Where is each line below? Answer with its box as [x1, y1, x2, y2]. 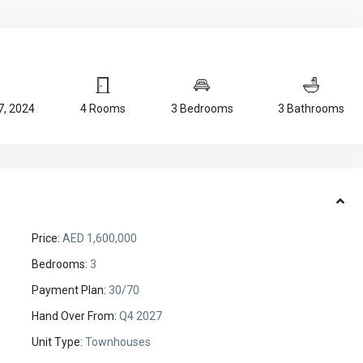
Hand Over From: [32, 310, 117, 323]
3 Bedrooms [170, 101, 233, 115]
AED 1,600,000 [60, 232, 138, 246]
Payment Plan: [32, 284, 107, 297]
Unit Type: [32, 335, 83, 349]
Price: [32, 232, 61, 246]
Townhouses [83, 335, 152, 349]
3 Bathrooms [278, 101, 345, 115]
